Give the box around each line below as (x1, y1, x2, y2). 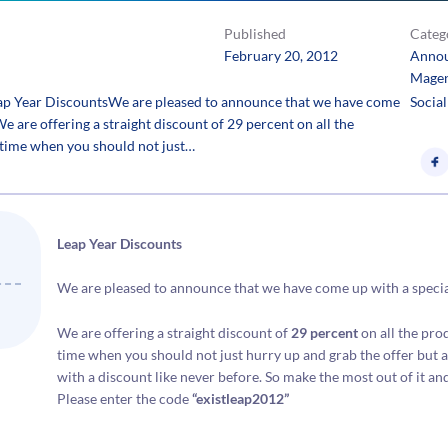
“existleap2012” (192, 389, 290, 407)
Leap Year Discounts (57, 235, 183, 253)
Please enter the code (57, 389, 193, 407)
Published (224, 24, 286, 42)
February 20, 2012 (224, 46, 338, 64)
